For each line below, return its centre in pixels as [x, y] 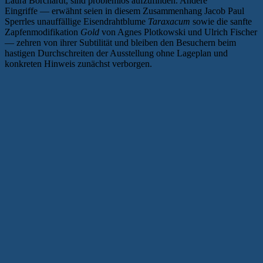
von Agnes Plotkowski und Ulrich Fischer [178, 32]
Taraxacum [170, 22]
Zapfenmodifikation [43, 32]
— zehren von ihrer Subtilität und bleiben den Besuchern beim [120, 43]
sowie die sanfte [222, 22]
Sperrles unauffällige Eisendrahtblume [76, 22]
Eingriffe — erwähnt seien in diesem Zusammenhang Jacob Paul [124, 11]
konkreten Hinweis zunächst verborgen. [78, 64]
